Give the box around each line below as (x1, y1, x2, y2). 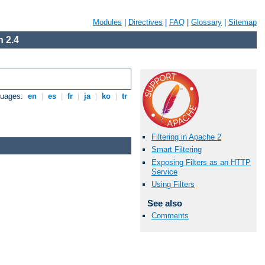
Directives (128, 18, 163, 27)
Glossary (191, 18, 222, 27)
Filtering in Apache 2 (151, 132, 221, 142)
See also (147, 198, 182, 208)
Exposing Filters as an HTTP (151, 157, 251, 167)
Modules (93, 18, 122, 27)
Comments (151, 211, 189, 220)
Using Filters (151, 179, 195, 189)
